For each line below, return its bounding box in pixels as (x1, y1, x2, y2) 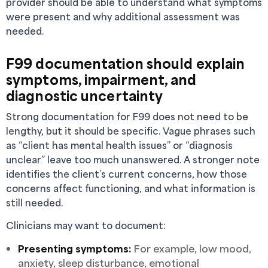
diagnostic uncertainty (6, 87, 163, 104)
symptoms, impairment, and (6, 71, 197, 88)
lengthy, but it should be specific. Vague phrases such (6, 124, 255, 137)
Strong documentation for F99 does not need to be (6, 110, 248, 123)
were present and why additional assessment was (6, 10, 240, 23)
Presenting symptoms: (18, 242, 131, 255)
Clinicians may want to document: (6, 219, 166, 232)
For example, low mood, (131, 242, 251, 255)
